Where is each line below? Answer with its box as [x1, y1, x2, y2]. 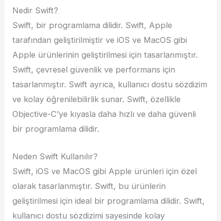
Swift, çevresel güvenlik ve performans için [12, 64, 176, 74]
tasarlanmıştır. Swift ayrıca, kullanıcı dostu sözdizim [12, 79, 208, 89]
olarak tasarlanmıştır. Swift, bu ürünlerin [12, 181, 166, 191]
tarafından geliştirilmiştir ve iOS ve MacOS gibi [12, 35, 187, 45]
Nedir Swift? [12, 5, 59, 15]
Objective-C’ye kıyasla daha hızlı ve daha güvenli [12, 109, 196, 119]
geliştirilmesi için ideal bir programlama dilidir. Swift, [12, 195, 205, 206]
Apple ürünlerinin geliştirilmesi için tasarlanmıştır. [12, 49, 198, 60]
